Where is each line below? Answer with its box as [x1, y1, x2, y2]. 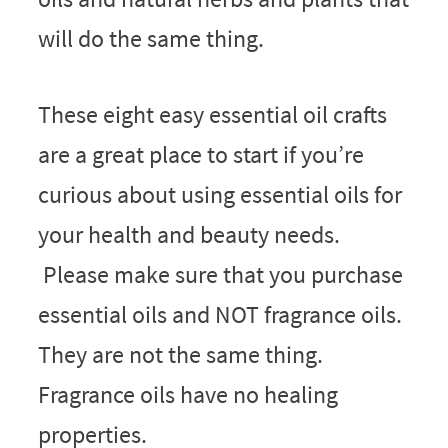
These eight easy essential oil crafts [37, 99, 387, 131]
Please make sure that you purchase [37, 259, 403, 291]
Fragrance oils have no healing [37, 379, 338, 411]
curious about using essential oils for [37, 179, 402, 211]
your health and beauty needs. [37, 219, 340, 251]
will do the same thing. [37, 23, 264, 55]
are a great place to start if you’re [37, 139, 364, 171]
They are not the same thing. [37, 339, 323, 371]
